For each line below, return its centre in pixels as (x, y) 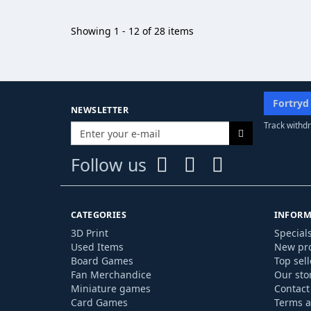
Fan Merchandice (111, 275)
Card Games (99, 302)
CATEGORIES (99, 215)
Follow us (109, 165)
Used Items (97, 247)
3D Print (90, 233)
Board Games (102, 261)
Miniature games (111, 288)
